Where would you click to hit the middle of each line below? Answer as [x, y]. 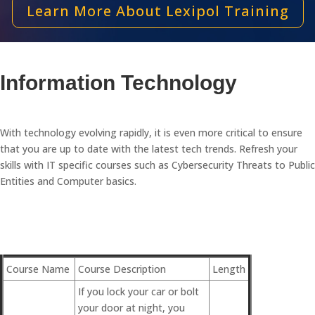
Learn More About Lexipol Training [157, 11]
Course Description [122, 269]
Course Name [38, 269]
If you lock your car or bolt [139, 291]
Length [229, 269]
